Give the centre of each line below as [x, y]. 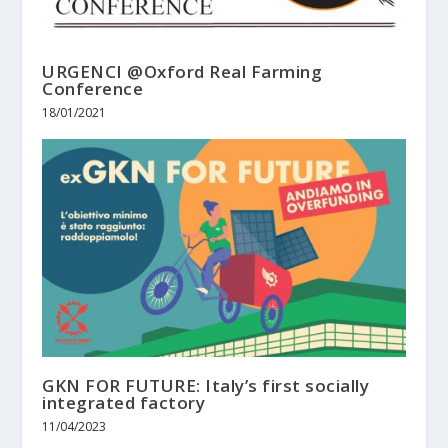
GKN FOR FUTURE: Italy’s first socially [206, 385]
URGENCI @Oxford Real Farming [182, 71]
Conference [93, 88]
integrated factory [124, 402]
